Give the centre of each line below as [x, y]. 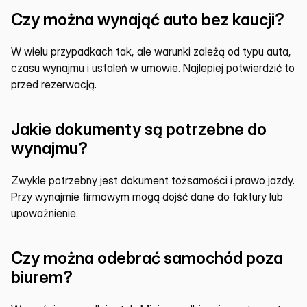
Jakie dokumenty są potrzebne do [139, 129]
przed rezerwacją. [54, 84]
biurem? [42, 277]
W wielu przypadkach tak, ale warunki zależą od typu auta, [151, 51]
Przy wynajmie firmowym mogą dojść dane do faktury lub [147, 197]
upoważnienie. [45, 213]
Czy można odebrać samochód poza [147, 258]
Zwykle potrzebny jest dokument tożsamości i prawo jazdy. [153, 180]
